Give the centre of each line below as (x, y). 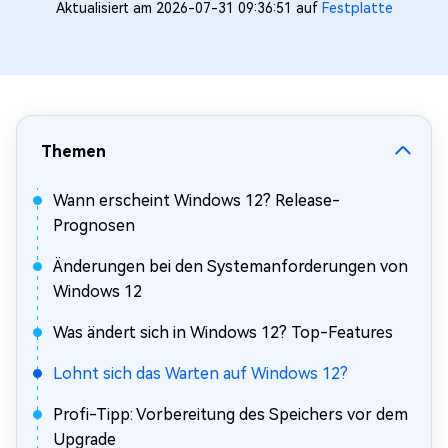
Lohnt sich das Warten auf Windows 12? (200, 373)
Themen (73, 151)
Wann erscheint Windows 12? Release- (196, 200)
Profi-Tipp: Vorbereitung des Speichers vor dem (230, 414)
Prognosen (94, 225)
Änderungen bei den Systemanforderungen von (230, 266)
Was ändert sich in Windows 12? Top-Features (223, 332)
